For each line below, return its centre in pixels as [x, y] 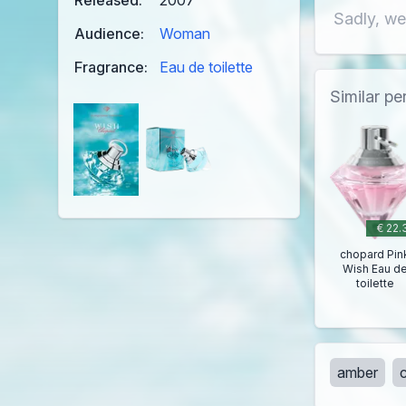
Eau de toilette [206, 68]
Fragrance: [111, 68]
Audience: [109, 34]
